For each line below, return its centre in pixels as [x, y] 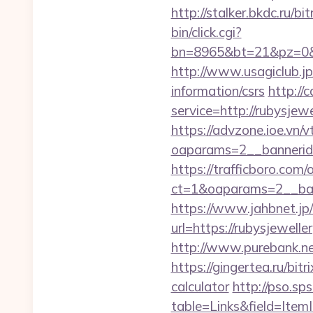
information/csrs [218, 91]
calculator [200, 286]
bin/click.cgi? [206, 32]
